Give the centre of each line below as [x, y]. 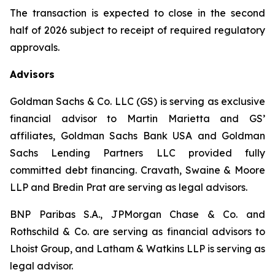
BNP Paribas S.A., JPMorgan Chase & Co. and [137, 214]
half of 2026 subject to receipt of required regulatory [137, 30]
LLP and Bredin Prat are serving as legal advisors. [129, 187]
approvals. [35, 47]
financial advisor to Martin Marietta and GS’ [137, 118]
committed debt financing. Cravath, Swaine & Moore [137, 170]
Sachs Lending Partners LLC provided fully [137, 153]
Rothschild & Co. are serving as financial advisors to [137, 231]
